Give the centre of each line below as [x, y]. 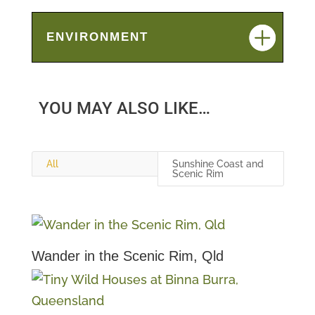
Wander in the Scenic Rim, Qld [127, 256]
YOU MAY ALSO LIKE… [124, 109]
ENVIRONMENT [97, 37]
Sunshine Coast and [218, 164]
